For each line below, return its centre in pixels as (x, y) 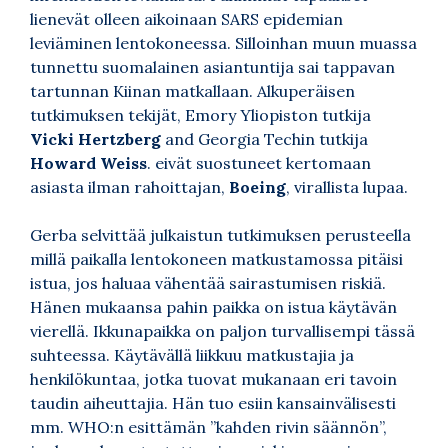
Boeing (257, 187)
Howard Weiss (88, 163)
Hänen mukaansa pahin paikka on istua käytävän (213, 307)
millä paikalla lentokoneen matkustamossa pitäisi (216, 259)
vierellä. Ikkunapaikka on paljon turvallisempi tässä (222, 331)
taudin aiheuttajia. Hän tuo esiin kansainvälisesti (213, 403)
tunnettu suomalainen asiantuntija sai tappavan (212, 67)
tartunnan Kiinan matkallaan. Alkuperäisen (192, 91)
